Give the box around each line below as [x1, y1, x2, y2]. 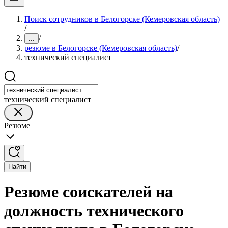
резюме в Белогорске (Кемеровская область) [24, 44, 177, 52]
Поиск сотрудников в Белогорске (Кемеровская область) [24, 15, 220, 23]
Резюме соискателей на [4, 183, 173, 202]
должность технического [4, 202, 184, 220]
